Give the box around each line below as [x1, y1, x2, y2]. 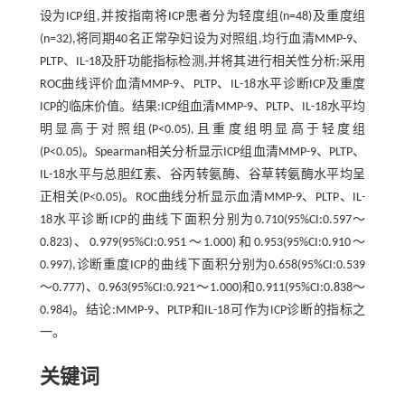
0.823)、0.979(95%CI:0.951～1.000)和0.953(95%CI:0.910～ [39, 235, 366, 250]
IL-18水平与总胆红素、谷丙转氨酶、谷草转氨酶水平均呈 [39, 167, 366, 182]
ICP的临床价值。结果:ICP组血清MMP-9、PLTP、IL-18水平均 [39, 99, 366, 114]
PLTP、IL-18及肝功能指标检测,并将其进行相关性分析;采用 [39, 54, 366, 69]
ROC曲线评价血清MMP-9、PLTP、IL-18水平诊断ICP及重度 [39, 77, 366, 91]
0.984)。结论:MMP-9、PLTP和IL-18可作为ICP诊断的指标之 [39, 303, 366, 317]
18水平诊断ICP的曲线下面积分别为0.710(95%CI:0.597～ [39, 212, 366, 227]
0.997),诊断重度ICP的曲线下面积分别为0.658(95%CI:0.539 [39, 258, 366, 272]
